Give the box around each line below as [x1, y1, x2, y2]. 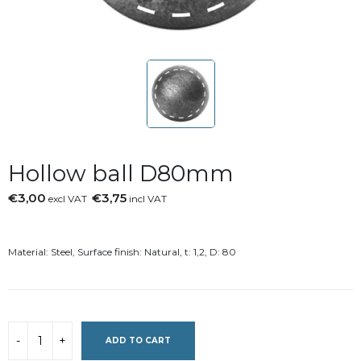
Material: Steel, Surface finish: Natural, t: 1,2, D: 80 [8, 245, 236, 258]
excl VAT [46, 192, 92, 205]
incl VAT [127, 192, 167, 205]
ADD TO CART [106, 334, 171, 346]
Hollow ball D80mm [8, 159, 234, 187]
